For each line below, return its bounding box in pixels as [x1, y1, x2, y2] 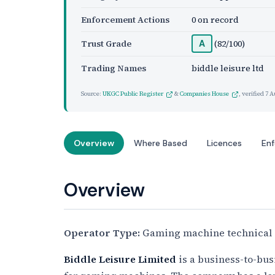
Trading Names [81, 62, 146, 74]
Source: [81, 90, 103, 98]
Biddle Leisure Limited [64, 252, 176, 266]
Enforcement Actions [81, 14, 169, 26]
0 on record [192, 14, 239, 26]
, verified [239, 90, 265, 98]
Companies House [180, 90, 229, 98]
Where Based [134, 137, 187, 149]
